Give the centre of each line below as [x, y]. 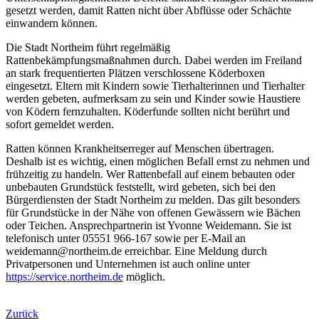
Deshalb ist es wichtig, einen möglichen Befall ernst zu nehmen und [158, 161]
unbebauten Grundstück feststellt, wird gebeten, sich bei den [141, 187]
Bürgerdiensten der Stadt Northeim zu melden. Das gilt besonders [153, 199]
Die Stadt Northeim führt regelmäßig [88, 47]
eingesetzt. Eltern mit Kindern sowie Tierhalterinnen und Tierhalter [155, 85]
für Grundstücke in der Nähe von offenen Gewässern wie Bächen [153, 212]
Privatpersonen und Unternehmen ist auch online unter [128, 263]
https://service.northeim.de [64, 276]
